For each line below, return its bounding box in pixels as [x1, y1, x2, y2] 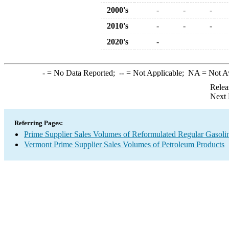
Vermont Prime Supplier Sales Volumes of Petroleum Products [24, 140, 224, 149]
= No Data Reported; [44, 68, 119, 77]
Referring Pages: [14, 119, 63, 127]
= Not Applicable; [124, 68, 188, 77]
